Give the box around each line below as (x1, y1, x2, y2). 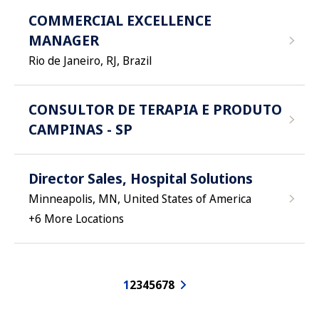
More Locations (44, 211, 124, 226)
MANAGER (28, 31, 99, 50)
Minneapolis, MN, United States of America (28, 191, 251, 206)
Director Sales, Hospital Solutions (28, 169, 253, 188)
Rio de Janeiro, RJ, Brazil (28, 53, 152, 68)
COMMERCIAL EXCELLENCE (28, 11, 211, 30)
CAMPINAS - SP (28, 120, 132, 139)
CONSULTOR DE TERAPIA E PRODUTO (28, 100, 282, 119)
